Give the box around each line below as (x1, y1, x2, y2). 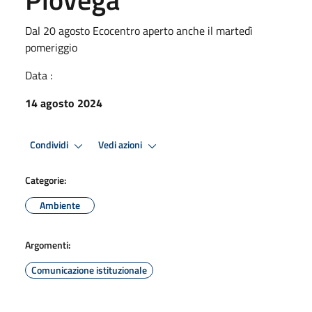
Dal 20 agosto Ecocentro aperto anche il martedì (25, 22, 253, 39)
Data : (25, 66, 52, 84)
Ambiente (40, 197, 80, 212)
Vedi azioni (98, 137, 144, 153)
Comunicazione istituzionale (31, 262, 147, 277)
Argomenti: (25, 237, 70, 252)
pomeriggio (25, 38, 77, 56)
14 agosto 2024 (25, 94, 102, 111)
